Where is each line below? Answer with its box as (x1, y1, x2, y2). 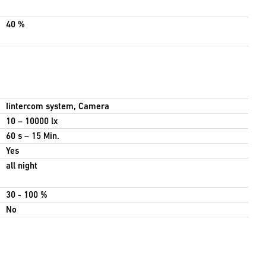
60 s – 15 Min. (5, 131, 59, 141)
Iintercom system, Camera (5, 101, 109, 112)
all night (5, 160, 37, 171)
